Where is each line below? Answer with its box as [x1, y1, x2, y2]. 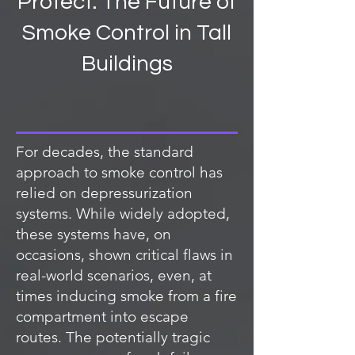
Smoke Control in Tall [22, 21, 231, 44]
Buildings [81, 52, 173, 75]
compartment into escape [16, 307, 189, 326]
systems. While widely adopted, [16, 204, 230, 223]
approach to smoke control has [16, 163, 223, 181]
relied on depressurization [16, 184, 193, 202]
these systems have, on [16, 225, 171, 243]
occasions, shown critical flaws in [16, 246, 233, 264]
